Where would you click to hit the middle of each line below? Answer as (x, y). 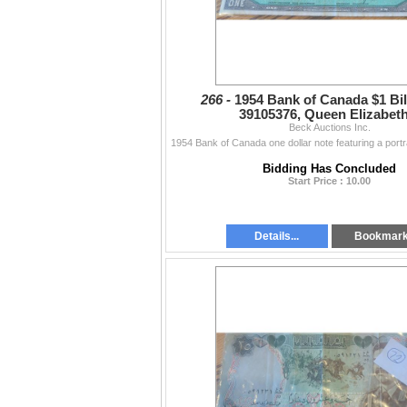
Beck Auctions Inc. (329, 128)
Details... (277, 237)
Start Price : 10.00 (329, 181)
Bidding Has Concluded (329, 169)
